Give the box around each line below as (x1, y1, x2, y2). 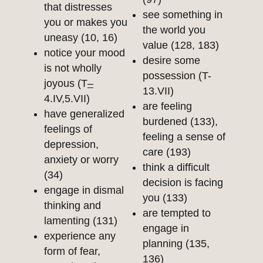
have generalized (44, 108, 124, 120)
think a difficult (143, 161, 210, 174)
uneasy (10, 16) (44, 32, 117, 44)
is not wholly (44, 62, 102, 75)
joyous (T (44, 77, 87, 90)
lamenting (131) (44, 215, 117, 227)
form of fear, (44, 245, 100, 258)
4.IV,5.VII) (44, 93, 90, 105)
